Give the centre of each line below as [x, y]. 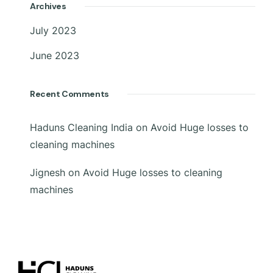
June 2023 [55, 55]
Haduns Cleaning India [81, 127]
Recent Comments [69, 94]
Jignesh [48, 172]
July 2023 [53, 30]
